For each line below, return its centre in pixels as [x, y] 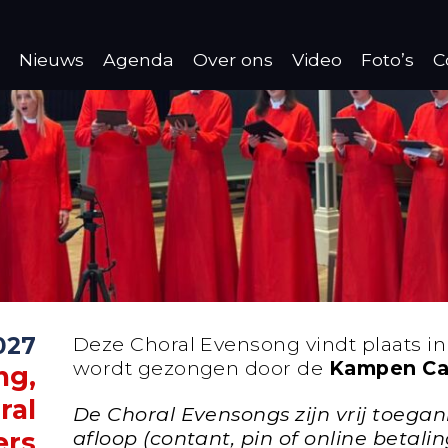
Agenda [138, 59]
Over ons [232, 59]
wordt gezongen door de [200, 367]
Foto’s [388, 59]
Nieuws [51, 59]
